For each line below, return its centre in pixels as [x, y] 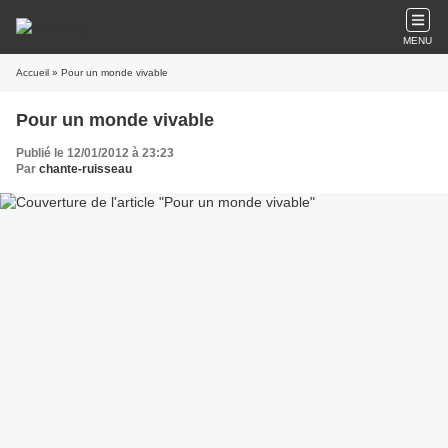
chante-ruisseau [85, 169]
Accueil [32, 72]
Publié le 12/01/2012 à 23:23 [95, 153]
